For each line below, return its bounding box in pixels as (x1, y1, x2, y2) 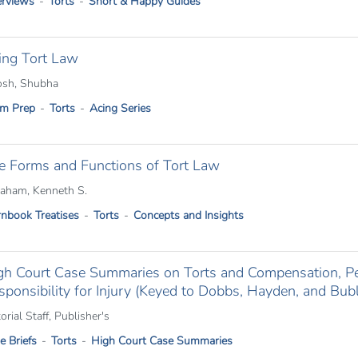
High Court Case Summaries (90, 333, 233, 348)
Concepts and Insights (133, 208, 244, 223)
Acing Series (89, 101, 151, 116)
